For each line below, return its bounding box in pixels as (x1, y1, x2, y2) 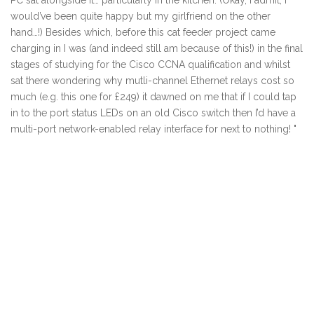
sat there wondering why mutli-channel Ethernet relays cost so (11, 75, 294, 87)
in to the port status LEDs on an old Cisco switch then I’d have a (11, 107, 296, 119)
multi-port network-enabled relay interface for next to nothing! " (11, 123, 296, 135)
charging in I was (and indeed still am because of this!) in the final (11, 43, 303, 55)
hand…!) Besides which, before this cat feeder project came (11, 27, 275, 39)
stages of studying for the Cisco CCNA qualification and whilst (11, 59, 290, 71)
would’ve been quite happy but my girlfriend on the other (11, 11, 271, 22)
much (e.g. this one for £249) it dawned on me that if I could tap (11, 91, 296, 103)
